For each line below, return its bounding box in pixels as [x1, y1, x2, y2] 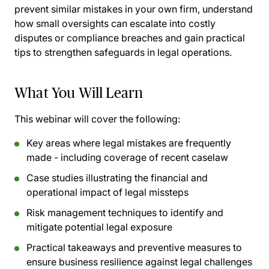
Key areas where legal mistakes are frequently [26, 137, 231, 149]
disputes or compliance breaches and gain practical [14, 32, 245, 44]
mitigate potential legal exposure [26, 221, 172, 233]
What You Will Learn [14, 85, 144, 101]
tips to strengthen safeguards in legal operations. [14, 46, 232, 58]
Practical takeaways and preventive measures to [26, 241, 242, 253]
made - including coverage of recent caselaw [26, 151, 228, 163]
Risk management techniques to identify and [26, 207, 223, 219]
